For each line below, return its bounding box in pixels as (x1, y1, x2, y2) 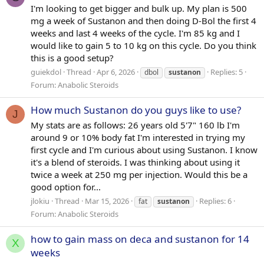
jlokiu (31, 195, 49, 206)
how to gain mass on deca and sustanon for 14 (31, 232, 249, 246)
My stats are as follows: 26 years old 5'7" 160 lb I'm (31, 118, 240, 131)
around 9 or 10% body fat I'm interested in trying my (31, 131, 245, 143)
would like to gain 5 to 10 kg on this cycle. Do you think (31, 39, 256, 51)
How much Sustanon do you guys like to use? (31, 103, 241, 117)
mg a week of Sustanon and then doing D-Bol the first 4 (31, 15, 256, 27)
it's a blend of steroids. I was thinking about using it (31, 156, 240, 168)
